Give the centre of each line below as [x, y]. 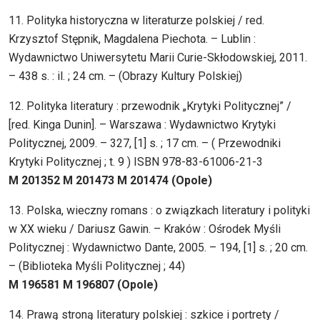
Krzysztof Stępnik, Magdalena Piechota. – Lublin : [132, 39]
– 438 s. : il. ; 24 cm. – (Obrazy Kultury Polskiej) [125, 76]
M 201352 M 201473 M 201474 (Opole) [110, 181]
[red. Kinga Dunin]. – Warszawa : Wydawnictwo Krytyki [142, 125]
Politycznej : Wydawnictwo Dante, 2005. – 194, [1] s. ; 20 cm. [158, 248]
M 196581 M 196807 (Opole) [83, 285]
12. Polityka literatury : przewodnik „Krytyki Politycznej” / [150, 106]
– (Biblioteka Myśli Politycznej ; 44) [97, 266]
